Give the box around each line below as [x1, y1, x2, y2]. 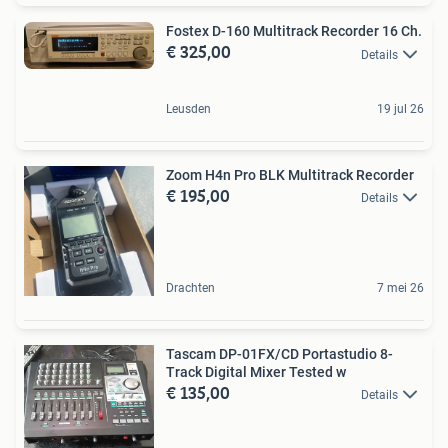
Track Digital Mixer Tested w [166, 363, 346, 380]
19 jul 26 [377, 101, 424, 116]
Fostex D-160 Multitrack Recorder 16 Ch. [166, 23, 422, 40]
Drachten [166, 280, 215, 295]
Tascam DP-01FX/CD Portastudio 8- [166, 345, 393, 362]
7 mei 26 [377, 280, 424, 295]
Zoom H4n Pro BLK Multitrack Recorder [166, 166, 414, 183]
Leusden [166, 101, 211, 116]
